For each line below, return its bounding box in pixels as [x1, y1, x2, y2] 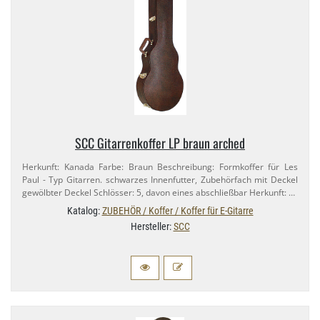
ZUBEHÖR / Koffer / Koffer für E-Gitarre [101, 204, 254, 216]
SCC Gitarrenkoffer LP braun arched [75, 133, 245, 152]
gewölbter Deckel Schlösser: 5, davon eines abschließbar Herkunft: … [22, 186, 295, 199]
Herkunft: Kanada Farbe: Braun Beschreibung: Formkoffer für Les [22, 160, 298, 173]
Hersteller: [130, 220, 174, 232]
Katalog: [66, 204, 102, 216]
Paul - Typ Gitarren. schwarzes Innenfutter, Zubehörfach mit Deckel [22, 173, 298, 186]
